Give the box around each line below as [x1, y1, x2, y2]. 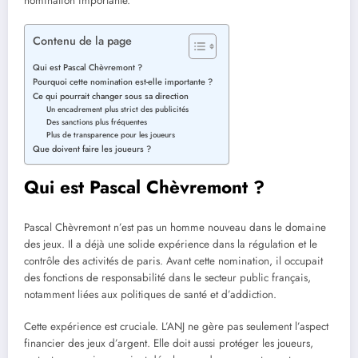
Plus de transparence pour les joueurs [46, 129, 176, 141]
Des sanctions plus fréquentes [46, 117, 148, 129]
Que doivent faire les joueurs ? [33, 142, 151, 156]
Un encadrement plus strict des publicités [46, 104, 189, 116]
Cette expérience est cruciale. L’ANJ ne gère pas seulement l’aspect [24, 318, 328, 334]
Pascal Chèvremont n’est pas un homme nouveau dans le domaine [24, 219, 326, 235]
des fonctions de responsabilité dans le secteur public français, [24, 269, 311, 285]
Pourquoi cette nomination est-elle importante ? [33, 75, 213, 89]
